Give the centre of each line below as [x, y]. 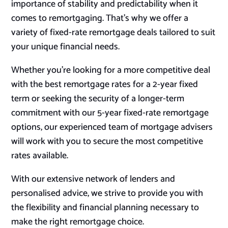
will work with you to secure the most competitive [107, 142]
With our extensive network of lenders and [93, 179]
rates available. [40, 156]
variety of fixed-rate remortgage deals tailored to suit [113, 33]
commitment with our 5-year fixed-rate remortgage [110, 113]
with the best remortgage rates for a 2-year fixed [105, 85]
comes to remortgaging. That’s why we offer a [100, 19]
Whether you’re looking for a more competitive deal [111, 70]
